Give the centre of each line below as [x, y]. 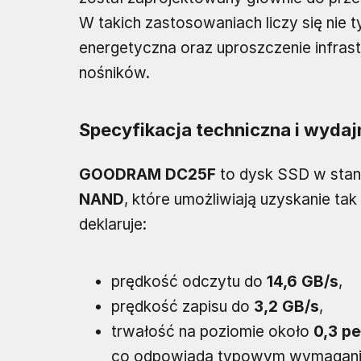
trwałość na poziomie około [212, 332]
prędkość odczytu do [189, 282]
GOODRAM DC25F [147, 175]
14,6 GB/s [303, 282]
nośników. [114, 73]
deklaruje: [113, 225]
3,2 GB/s [286, 307]
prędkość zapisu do [183, 307]
